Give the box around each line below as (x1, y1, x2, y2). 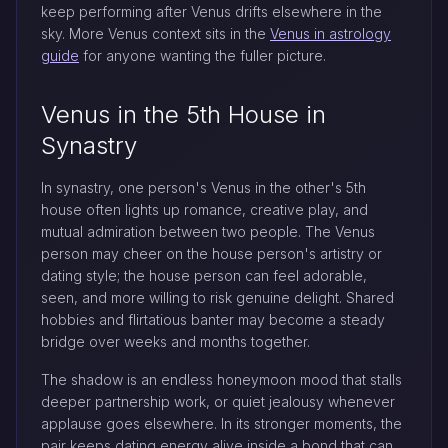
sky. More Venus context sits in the (41, 25, 270, 42)
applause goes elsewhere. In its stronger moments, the (41, 415, 402, 432)
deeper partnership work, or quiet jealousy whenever (41, 393, 395, 410)
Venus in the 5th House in (41, 100, 326, 129)
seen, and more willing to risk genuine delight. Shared (41, 289, 394, 306)
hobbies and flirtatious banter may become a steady (41, 311, 385, 328)
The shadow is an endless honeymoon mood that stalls (41, 371, 402, 388)
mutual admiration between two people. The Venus (41, 223, 375, 240)
